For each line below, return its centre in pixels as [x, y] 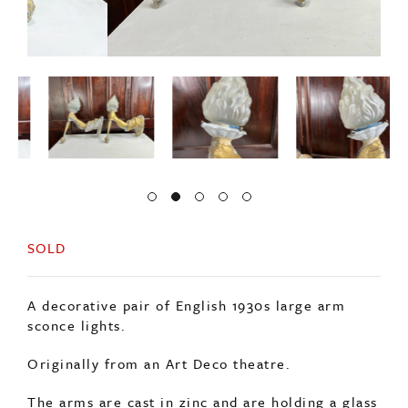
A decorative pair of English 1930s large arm [186, 305]
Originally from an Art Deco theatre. [159, 363]
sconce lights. [76, 325]
